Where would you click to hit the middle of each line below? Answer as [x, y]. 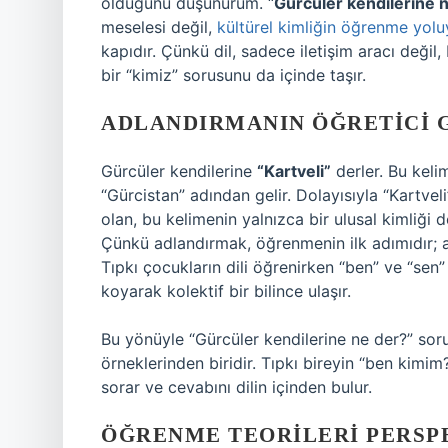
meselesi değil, [159, 27]
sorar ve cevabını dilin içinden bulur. [236, 387]
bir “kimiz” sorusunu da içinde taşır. [233, 75]
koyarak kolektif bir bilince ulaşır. [226, 291]
